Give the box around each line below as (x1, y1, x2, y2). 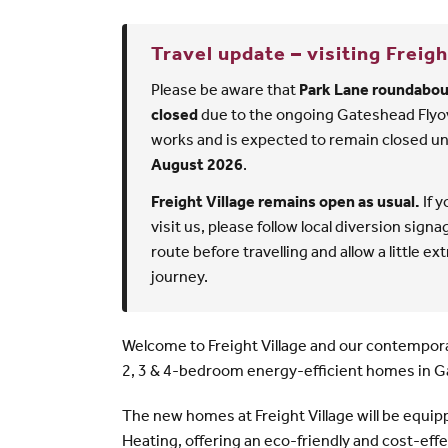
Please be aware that (151, 83, 299, 100)
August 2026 (151, 158, 243, 175)
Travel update (151, 46, 286, 67)
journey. (151, 270, 208, 287)
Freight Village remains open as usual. (151, 195, 420, 212)
